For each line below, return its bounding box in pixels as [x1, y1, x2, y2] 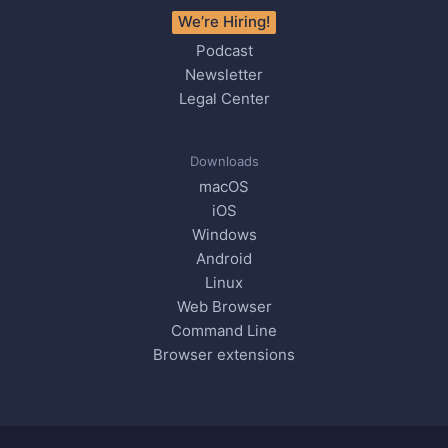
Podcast [195, 41, 253, 61]
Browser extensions [153, 345, 295, 365]
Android [196, 249, 252, 269]
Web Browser [176, 297, 272, 317]
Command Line [171, 321, 277, 341]
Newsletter [185, 65, 263, 85]
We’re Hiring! [178, 12, 270, 32]
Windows [191, 225, 257, 245]
